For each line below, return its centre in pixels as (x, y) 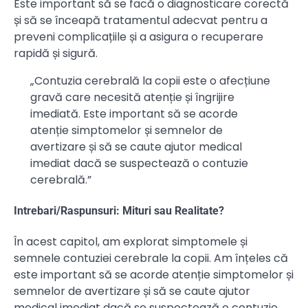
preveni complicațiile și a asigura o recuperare (139, 36)
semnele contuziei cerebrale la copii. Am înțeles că (151, 258)
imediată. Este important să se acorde (134, 113)
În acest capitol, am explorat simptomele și (131, 242)
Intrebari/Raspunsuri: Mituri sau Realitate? (119, 210)
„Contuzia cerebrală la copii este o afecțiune (150, 80)
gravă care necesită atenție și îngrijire (132, 97)
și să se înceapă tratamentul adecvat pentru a (141, 20)
